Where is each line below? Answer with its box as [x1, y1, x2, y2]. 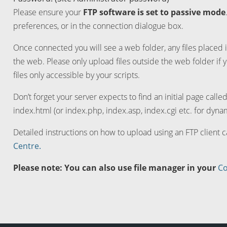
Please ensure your [13, 7, 83, 18]
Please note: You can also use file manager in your [13, 162, 218, 173]
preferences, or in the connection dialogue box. [13, 20, 183, 31]
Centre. [13, 140, 41, 152]
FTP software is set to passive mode [83, 7, 225, 18]
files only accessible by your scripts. [13, 69, 140, 81]
